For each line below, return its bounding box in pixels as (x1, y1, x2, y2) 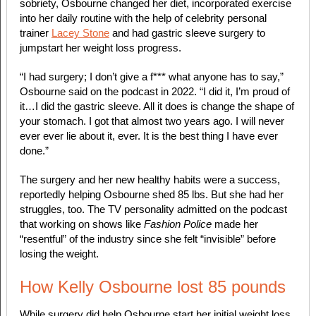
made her (211, 218, 258, 231)
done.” (19, 145, 49, 157)
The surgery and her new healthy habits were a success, (19, 174, 280, 186)
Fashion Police (143, 218, 212, 231)
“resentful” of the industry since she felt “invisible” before (19, 233, 276, 245)
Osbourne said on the (19, 85, 121, 98)
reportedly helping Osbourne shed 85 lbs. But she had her (19, 188, 284, 201)
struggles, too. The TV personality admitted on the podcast (19, 203, 287, 216)
